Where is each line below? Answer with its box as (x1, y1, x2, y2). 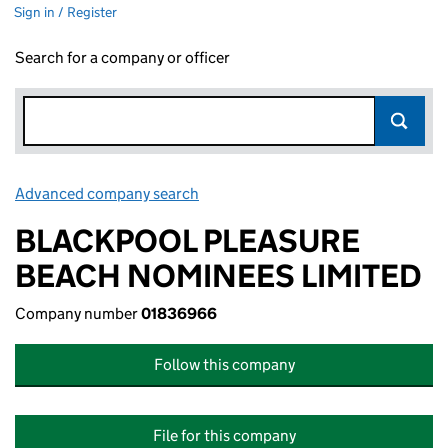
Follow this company (153, 355, 295, 374)
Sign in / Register (14, 3, 117, 21)
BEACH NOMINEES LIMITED (15, 256, 422, 296)
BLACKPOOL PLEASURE (15, 221, 360, 261)
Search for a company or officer (15, 48, 230, 67)
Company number (15, 304, 141, 323)
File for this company (152, 426, 296, 445)
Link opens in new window (202, 184, 379, 203)
